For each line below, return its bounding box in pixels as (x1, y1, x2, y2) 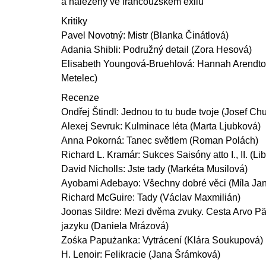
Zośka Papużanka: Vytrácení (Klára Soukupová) (61, 235, 263, 245)
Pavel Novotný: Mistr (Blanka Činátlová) (61, 30, 229, 40)
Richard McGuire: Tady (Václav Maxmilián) (61, 192, 240, 202)
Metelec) (61, 72, 97, 83)
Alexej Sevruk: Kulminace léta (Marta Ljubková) (61, 121, 261, 131)
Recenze (61, 92, 99, 103)
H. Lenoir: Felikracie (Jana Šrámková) (61, 249, 220, 259)
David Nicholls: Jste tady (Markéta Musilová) (61, 163, 248, 174)
